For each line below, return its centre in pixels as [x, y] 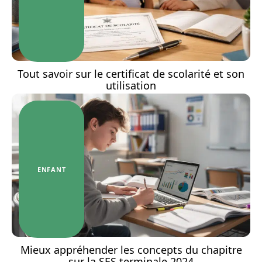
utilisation [131, 85]
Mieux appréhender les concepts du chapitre [131, 249]
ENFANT [52, 169]
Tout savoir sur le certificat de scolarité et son [131, 73]
